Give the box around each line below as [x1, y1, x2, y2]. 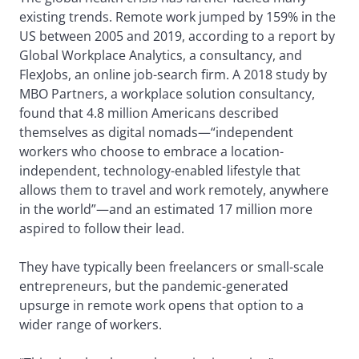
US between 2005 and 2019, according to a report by [19, 27, 335, 46]
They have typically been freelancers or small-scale [19, 258, 324, 276]
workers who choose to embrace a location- [19, 143, 284, 161]
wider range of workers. [19, 316, 162, 334]
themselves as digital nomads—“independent [19, 123, 293, 142]
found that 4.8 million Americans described [19, 104, 279, 123]
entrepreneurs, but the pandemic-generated [19, 277, 288, 296]
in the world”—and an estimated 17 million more [19, 200, 313, 219]
